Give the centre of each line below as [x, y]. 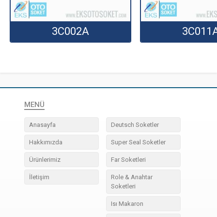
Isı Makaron [127, 204]
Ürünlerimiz [45, 160]
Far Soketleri [128, 160]
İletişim [39, 177]
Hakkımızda [46, 142]
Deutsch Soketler [135, 125]
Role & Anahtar [132, 177]
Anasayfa [42, 125]
